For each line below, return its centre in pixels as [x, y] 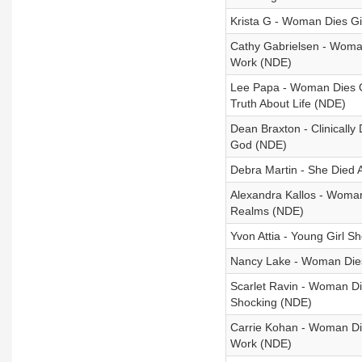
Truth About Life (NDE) [288, 103]
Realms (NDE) [267, 211]
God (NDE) [258, 145]
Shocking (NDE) [271, 302]
